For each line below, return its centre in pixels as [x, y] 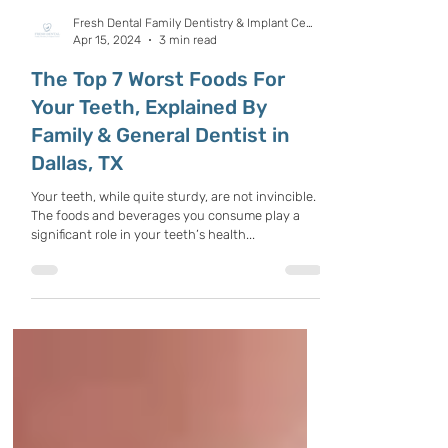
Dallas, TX [77, 208]
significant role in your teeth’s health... [143, 279]
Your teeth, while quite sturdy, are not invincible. [173, 241]
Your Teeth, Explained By [148, 152]
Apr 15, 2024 [107, 84]
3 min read [188, 84]
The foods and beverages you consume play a [165, 260]
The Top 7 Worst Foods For [158, 124]
